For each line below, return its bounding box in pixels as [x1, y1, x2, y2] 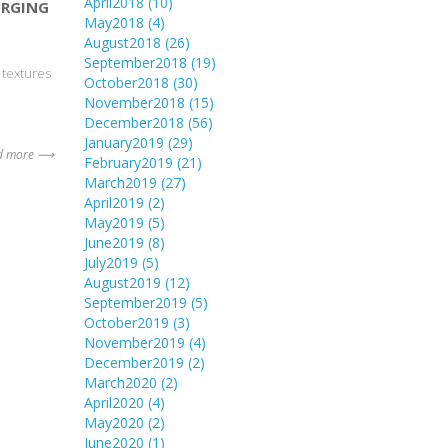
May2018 [83, 12, 148, 32]
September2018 [83, 52, 191, 72]
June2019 [83, 232, 148, 252]
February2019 [83, 152, 177, 172]
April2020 [83, 392, 148, 412]
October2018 [83, 72, 173, 92]
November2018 [83, 92, 189, 112]
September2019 [83, 292, 191, 312]
